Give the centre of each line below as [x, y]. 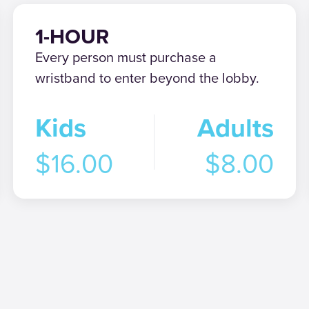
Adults [235, 128]
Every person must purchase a [126, 57]
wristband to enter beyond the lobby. [148, 78]
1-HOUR [72, 37]
